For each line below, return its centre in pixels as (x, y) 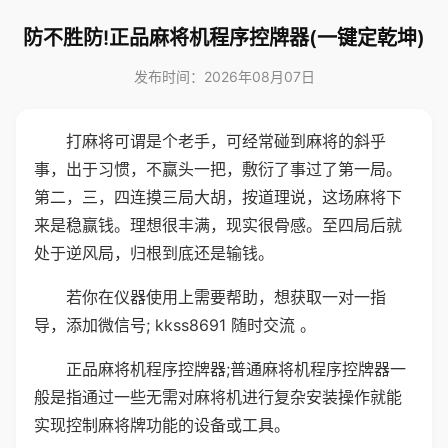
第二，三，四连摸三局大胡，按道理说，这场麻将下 (218, 197)
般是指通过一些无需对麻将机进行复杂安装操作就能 (218, 397)
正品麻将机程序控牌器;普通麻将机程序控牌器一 (236, 369)
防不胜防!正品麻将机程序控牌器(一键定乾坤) (224, 38)
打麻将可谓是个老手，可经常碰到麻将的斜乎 (226, 141)
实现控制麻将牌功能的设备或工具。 (162, 425)
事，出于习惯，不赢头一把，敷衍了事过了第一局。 (218, 169)
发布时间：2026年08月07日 (224, 76)
